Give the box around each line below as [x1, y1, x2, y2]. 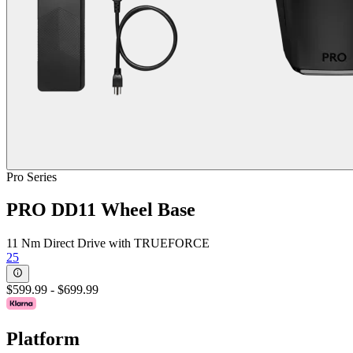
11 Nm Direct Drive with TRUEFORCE [6, 236, 210, 251]
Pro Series [6, 169, 57, 184]
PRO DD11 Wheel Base [6, 199, 195, 221]
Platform [6, 328, 80, 349]
